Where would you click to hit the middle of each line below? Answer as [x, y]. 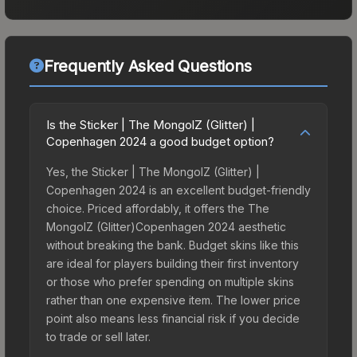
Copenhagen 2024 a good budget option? [160, 141]
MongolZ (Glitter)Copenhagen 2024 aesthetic [166, 226]
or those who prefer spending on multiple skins [170, 281]
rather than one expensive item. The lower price [173, 300]
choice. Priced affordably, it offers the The [158, 208]
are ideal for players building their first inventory [173, 263]
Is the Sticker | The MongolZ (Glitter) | [151, 124]
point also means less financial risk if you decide [173, 318]
